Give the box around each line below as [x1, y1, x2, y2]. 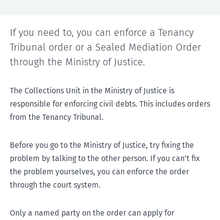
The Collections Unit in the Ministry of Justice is [10, 86, 174, 95]
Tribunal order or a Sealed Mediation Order [10, 41, 201, 53]
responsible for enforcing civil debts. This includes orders [10, 99, 210, 109]
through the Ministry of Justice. [10, 56, 145, 68]
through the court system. [10, 180, 101, 190]
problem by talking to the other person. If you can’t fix [10, 154, 200, 163]
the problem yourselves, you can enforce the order [10, 167, 189, 176]
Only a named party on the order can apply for [10, 208, 174, 218]
